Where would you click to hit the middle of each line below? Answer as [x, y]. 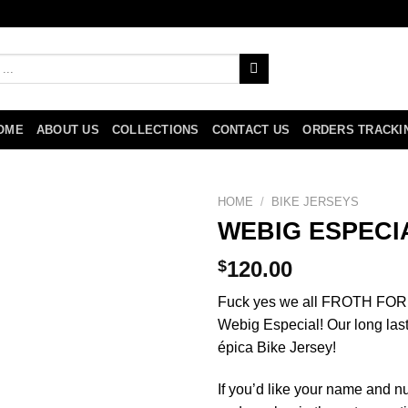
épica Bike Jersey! [280, 348]
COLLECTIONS [155, 130]
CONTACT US [251, 130]
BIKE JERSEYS [316, 202]
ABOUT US [67, 130]
